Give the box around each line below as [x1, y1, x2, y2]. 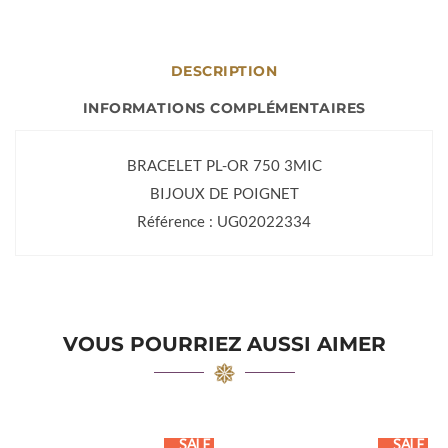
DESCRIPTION [170, 62, 278, 80]
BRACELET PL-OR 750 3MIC [126, 156, 322, 174]
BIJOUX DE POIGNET [149, 184, 299, 202]
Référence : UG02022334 [137, 212, 311, 230]
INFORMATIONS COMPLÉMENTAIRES [82, 99, 366, 117]
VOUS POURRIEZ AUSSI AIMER [62, 332, 386, 356]
